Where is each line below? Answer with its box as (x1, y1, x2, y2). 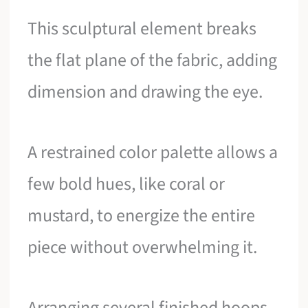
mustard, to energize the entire (27, 202, 256, 228)
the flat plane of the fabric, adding (27, 47, 278, 74)
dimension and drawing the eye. (27, 79, 263, 105)
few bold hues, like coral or (27, 170, 225, 197)
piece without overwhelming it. (27, 234, 258, 260)
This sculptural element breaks (27, 16, 257, 42)
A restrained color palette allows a (27, 139, 278, 165)
